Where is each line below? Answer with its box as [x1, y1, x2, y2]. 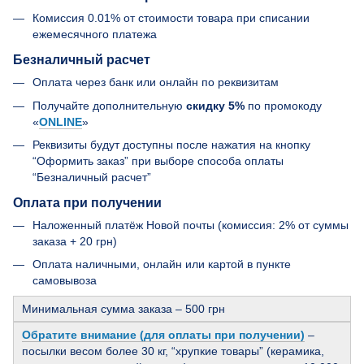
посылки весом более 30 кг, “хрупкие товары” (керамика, [22, 344, 324, 357]
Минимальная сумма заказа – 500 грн [22, 301, 225, 315]
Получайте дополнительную [32, 98, 186, 112]
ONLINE [39, 115, 82, 128]
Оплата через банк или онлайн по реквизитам [32, 76, 279, 89]
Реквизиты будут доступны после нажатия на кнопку [32, 137, 310, 151]
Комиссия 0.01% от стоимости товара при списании [32, 11, 310, 25]
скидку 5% [186, 98, 245, 112]
